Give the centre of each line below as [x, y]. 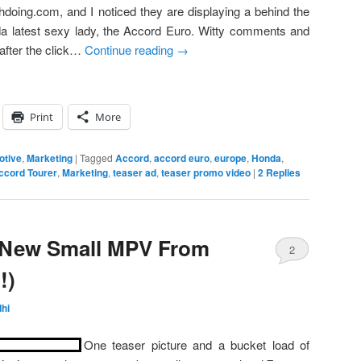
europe [230, 158]
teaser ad [135, 172]
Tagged [96, 157]
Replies [282, 172]
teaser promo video [206, 172]
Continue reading [131, 49]
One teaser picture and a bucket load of [197, 344]
